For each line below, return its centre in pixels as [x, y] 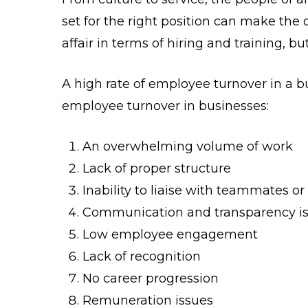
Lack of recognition [142, 256]
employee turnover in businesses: [165, 106]
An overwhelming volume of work [188, 146]
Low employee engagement [170, 234]
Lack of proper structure [157, 168]
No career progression [151, 278]
